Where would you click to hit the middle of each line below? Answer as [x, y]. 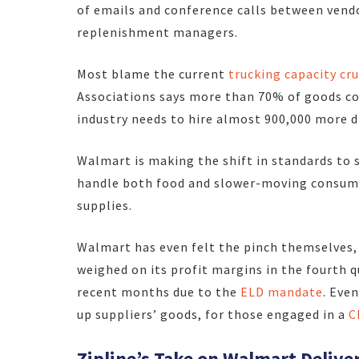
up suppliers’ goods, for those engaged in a [213, 314]
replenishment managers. [157, 32]
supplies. [105, 205]
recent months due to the [159, 291]
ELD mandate [282, 291]
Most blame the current [153, 73]
